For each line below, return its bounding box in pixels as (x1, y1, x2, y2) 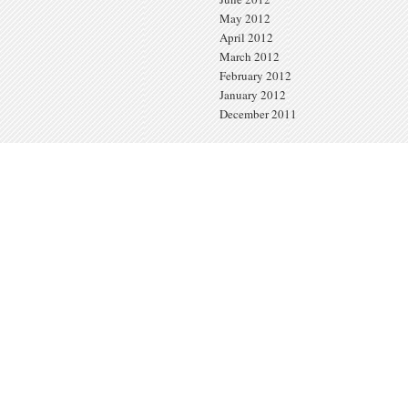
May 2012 (219, 9, 270, 26)
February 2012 (219, 66, 291, 84)
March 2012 (219, 47, 280, 65)
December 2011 (219, 105, 297, 122)
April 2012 (219, 28, 273, 46)
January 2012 (219, 86, 286, 103)
